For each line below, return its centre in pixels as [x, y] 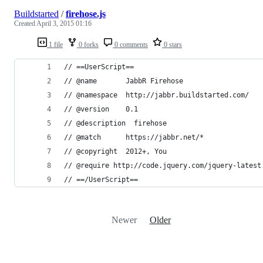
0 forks [88, 44]
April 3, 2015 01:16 [64, 23]
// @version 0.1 [101, 109]
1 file [55, 44]
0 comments [130, 44]
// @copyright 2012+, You [115, 151]
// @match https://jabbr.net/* [134, 137]
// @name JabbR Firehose [124, 81]
